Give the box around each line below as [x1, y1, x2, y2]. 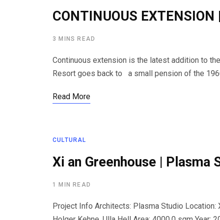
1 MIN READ [53, 181, 91, 188]
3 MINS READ [53, 35, 96, 42]
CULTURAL [53, 137, 86, 143]
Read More [53, 92, 90, 101]
